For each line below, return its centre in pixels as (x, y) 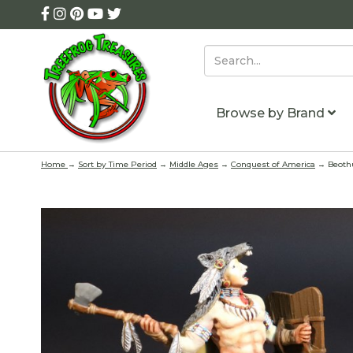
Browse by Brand (271, 113)
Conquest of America (273, 164)
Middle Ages (194, 164)
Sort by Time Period (117, 164)
